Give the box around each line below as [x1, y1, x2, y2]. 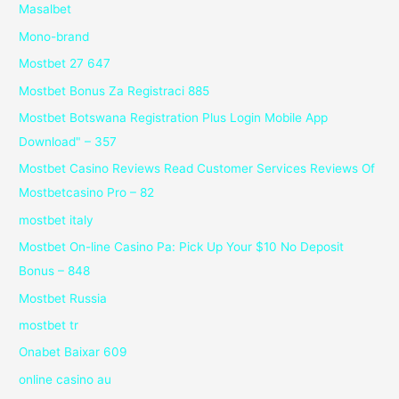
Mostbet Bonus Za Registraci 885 [19, 83, 210, 98]
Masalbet [19, 2, 72, 17]
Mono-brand [19, 28, 90, 44]
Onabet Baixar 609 [19, 345, 128, 360]
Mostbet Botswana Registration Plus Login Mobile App [19, 110, 329, 125]
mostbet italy [19, 212, 94, 227]
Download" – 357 [19, 134, 118, 149]
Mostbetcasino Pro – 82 [19, 185, 155, 200]
